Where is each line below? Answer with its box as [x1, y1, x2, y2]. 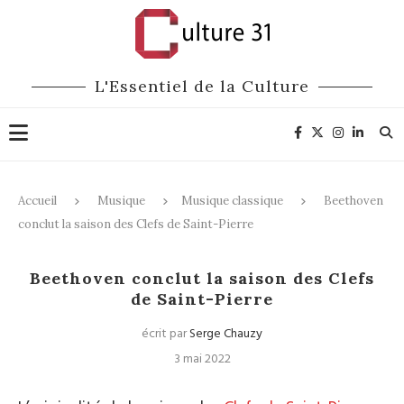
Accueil [18, 193, 57, 208]
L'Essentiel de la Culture [95, 76, 309, 96]
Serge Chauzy [189, 324, 262, 344]
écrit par [142, 324, 189, 344]
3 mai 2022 [173, 349, 231, 370]
